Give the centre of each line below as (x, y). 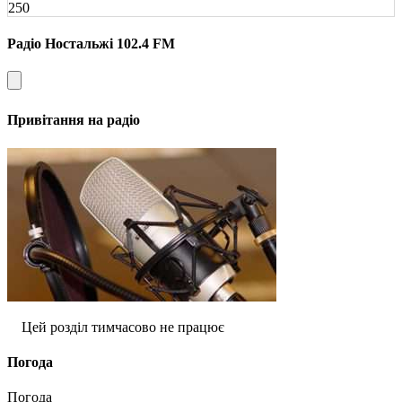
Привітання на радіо (74, 120)
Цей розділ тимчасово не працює (123, 327)
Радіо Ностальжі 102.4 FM (91, 43)
